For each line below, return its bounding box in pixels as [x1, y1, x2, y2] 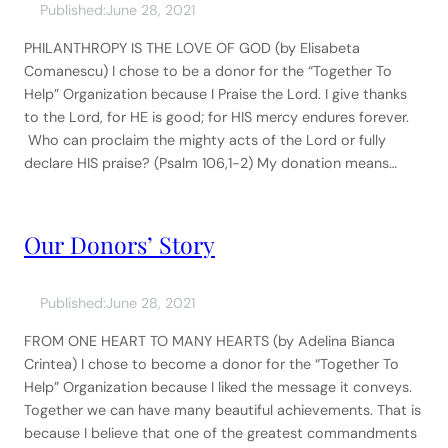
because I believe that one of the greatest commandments [24, 423, 417, 442]
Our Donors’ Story [24, 228, 215, 260]
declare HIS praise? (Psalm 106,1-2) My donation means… [24, 153, 397, 172]
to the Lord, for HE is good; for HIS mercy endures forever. [24, 107, 409, 126]
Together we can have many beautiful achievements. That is [24, 400, 421, 419]
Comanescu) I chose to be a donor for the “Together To [24, 61, 392, 80]
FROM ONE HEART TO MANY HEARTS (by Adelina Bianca [24, 331, 395, 350]
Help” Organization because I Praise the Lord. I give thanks [24, 84, 407, 103]
